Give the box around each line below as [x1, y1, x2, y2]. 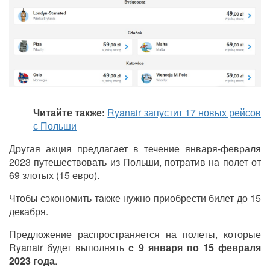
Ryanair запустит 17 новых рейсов [107, 105, 262, 119]
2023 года [9, 253, 55, 268]
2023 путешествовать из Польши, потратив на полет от [9, 154, 261, 169]
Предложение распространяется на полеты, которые [9, 227, 261, 241]
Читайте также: [33, 105, 105, 119]
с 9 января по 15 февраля [128, 240, 261, 254]
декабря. [9, 204, 48, 218]
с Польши [33, 118, 77, 133]
